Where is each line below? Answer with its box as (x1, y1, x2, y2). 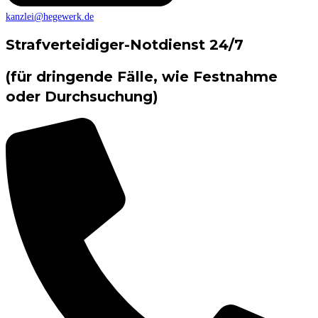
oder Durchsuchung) (6, 87, 158, 105)
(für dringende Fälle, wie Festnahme (6, 67, 278, 85)
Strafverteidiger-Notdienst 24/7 (6, 36, 243, 54)
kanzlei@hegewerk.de (6, 11, 94, 22)
